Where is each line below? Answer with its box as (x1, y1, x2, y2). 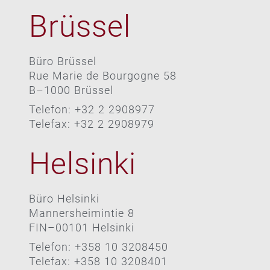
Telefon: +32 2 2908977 (28, 102, 155, 116)
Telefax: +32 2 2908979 (28, 117, 154, 130)
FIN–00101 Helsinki (28, 221, 134, 234)
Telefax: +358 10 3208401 (28, 254, 168, 268)
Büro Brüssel (28, 54, 96, 67)
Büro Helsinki (28, 192, 99, 205)
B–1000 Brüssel (28, 83, 113, 96)
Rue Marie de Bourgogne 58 (28, 69, 177, 82)
